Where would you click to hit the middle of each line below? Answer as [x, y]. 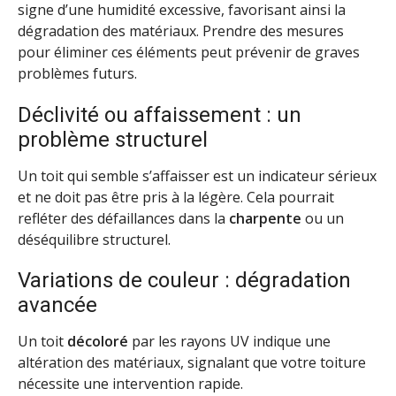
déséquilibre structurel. [94, 239]
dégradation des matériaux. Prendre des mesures [181, 30]
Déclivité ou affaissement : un [160, 114]
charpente [265, 218]
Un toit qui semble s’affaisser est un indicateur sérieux [197, 175]
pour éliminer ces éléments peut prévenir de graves [189, 52]
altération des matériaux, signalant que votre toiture [192, 363]
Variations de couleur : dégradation [184, 281]
